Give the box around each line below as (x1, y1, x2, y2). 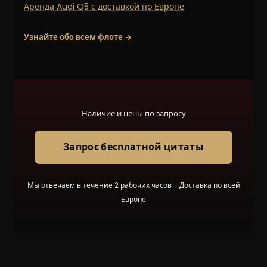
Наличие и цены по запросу (81, 108, 186, 120)
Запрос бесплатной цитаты (63, 140, 204, 154)
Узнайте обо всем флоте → (24, 32, 132, 44)
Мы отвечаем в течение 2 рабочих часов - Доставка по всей (27, 180, 240, 191)
